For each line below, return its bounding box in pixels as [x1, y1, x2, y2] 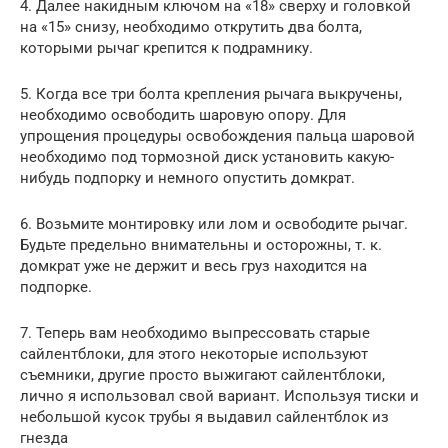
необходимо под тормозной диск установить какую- [20, 147, 394, 166]
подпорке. [20, 277, 92, 296]
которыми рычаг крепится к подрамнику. [20, 38, 313, 57]
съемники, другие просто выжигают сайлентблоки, [20, 365, 385, 384]
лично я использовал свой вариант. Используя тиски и [20, 386, 419, 405]
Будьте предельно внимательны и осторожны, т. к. [20, 235, 382, 254]
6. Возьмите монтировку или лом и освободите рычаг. [20, 214, 408, 233]
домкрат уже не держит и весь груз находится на [20, 256, 367, 275]
